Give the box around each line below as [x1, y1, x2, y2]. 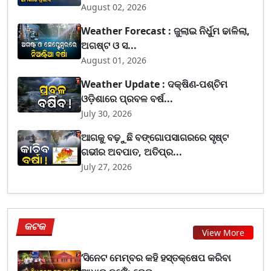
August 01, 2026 [81, 54, 147, 67]
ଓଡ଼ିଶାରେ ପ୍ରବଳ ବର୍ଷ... [81, 92, 174, 106]
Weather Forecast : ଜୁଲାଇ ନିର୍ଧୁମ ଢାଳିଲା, [81, 24, 250, 38]
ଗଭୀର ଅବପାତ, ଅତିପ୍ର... [81, 145, 183, 159]
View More [202, 226, 244, 238]
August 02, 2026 [81, 1, 147, 13]
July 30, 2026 [81, 108, 132, 120]
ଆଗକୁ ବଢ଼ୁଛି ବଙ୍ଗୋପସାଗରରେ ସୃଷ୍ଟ [81, 131, 229, 145]
